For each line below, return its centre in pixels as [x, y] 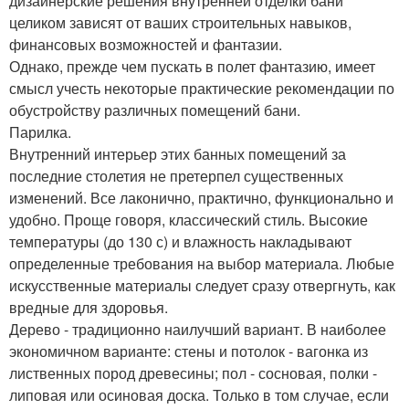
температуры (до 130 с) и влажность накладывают [180, 241]
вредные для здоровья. [89, 307]
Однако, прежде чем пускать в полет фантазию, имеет [192, 66]
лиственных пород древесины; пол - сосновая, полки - [193, 373]
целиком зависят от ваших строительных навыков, [180, 22]
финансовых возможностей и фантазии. [146, 44]
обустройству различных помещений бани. [155, 110]
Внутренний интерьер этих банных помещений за [178, 154]
